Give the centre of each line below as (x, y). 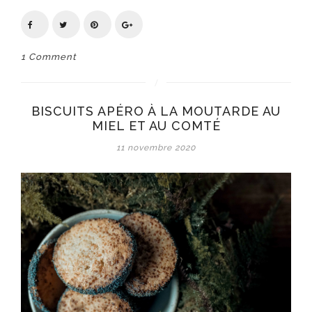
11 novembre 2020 (156, 148)
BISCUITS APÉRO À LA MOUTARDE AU (156, 111)
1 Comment (49, 57)
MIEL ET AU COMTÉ (156, 126)
